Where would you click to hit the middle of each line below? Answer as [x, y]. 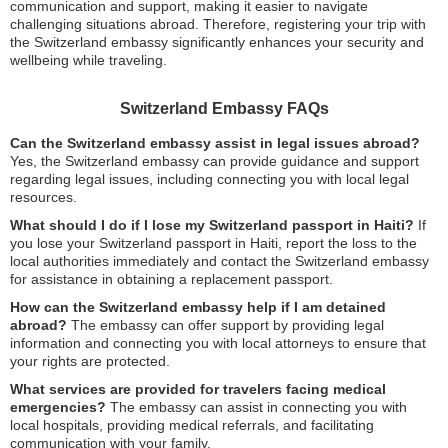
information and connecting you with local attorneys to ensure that [218, 342]
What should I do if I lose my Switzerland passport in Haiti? [212, 224]
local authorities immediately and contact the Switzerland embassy [219, 260]
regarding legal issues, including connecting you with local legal [209, 178]
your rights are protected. [90, 360]
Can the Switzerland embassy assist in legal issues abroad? [215, 142]
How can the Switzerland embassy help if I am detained [198, 306]
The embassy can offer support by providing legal [225, 324]
